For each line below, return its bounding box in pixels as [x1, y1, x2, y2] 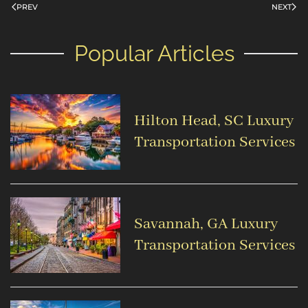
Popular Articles [74, 41, 234, 67]
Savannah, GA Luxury [134, 214, 278, 234]
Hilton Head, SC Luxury [134, 111, 294, 131]
